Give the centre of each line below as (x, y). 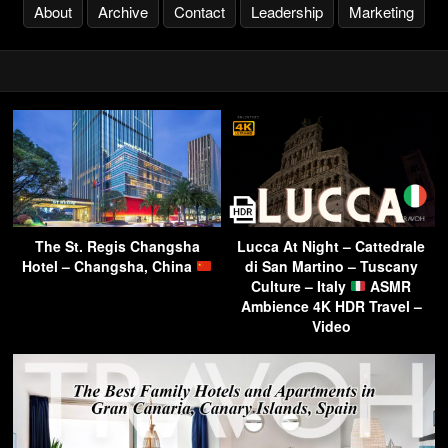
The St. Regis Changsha (117, 245)
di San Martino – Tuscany (331, 265)
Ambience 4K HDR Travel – (331, 305)
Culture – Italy (301, 285)
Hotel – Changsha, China (109, 265)
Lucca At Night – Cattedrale (331, 245)
